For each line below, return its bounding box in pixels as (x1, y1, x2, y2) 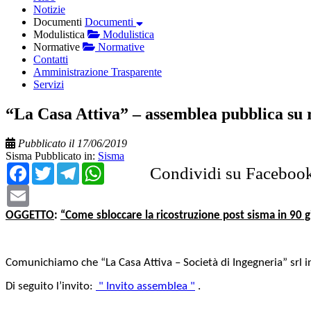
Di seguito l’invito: (6, 280, 96, 292)
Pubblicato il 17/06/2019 (18, 137, 127, 149)
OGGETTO (6, 209, 54, 221)
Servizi (33, 78, 64, 90)
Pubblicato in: (35, 149, 98, 162)
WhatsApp (104, 158, 180, 177)
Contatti (33, 53, 68, 65)
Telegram (79, 158, 144, 177)
